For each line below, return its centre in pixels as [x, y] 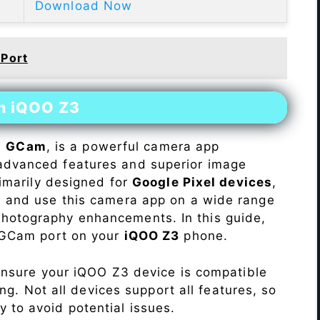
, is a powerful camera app [133, 147]
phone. [204, 236]
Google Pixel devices [202, 182]
